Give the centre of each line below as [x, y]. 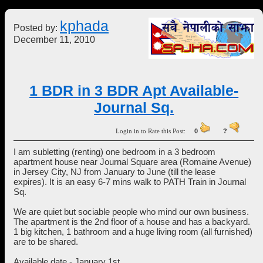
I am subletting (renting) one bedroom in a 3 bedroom [114, 152]
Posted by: [37, 28]
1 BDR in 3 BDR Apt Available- [134, 90]
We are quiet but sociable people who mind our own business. [132, 212]
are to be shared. [46, 242]
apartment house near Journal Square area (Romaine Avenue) [132, 162]
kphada [84, 26]
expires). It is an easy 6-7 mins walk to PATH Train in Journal [130, 182]
